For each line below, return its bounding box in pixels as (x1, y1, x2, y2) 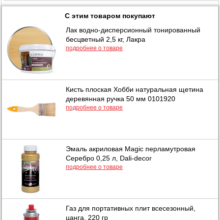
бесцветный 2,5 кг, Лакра (66, 35, 146, 43)
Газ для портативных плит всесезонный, (66, 204, 196, 212)
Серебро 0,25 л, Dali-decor (66, 154, 152, 162)
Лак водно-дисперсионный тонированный (66, 26, 201, 34)
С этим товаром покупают (64, 11, 155, 20)
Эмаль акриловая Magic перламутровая (66, 144, 196, 153)
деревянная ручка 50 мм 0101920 (66, 94, 176, 103)
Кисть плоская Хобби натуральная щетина (66, 85, 204, 93)
